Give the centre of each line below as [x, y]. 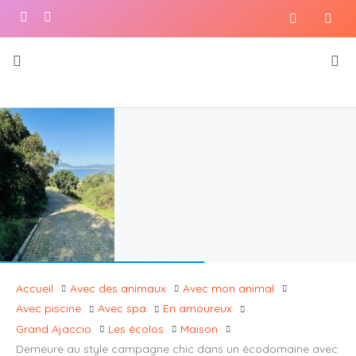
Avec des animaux [118, 288]
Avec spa [122, 309]
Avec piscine [48, 309]
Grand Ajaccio [54, 329]
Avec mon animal [228, 288]
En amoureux [197, 309]
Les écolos [136, 329]
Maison [199, 329]
